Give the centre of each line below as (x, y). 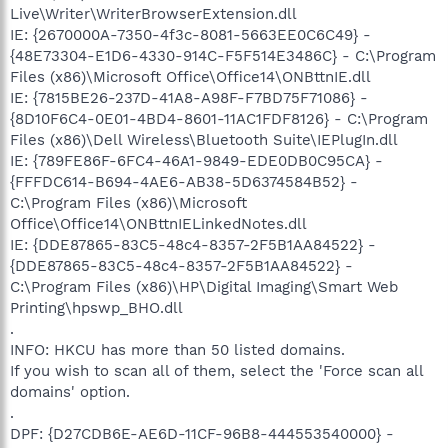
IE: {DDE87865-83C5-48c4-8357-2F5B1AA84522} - (193, 244)
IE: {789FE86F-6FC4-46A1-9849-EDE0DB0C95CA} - (196, 160)
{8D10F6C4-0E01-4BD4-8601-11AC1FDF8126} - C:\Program (219, 118)
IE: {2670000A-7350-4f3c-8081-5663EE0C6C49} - (190, 34)
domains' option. (70, 391)
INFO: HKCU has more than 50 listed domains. (177, 349)
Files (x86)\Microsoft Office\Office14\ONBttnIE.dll (190, 76)
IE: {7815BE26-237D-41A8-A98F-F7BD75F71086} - (189, 97)
